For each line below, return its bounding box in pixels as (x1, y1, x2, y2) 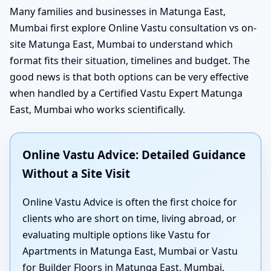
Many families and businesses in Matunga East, (10, 5, 226, 19)
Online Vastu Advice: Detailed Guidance (22, 147, 246, 163)
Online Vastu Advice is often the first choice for (22, 195, 237, 209)
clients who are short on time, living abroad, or (22, 212, 237, 226)
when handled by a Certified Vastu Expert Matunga (10, 87, 243, 100)
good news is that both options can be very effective (10, 70, 249, 84)
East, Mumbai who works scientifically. (10, 103, 185, 117)
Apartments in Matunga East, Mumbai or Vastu (22, 244, 238, 258)
